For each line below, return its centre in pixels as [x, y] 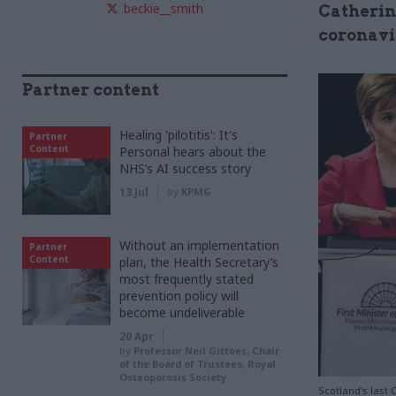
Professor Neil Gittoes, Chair [206, 350]
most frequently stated [187, 279]
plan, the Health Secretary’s [199, 262]
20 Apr [137, 336]
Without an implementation [199, 245]
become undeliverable [182, 312]
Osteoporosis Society [173, 377]
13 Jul [134, 192]
